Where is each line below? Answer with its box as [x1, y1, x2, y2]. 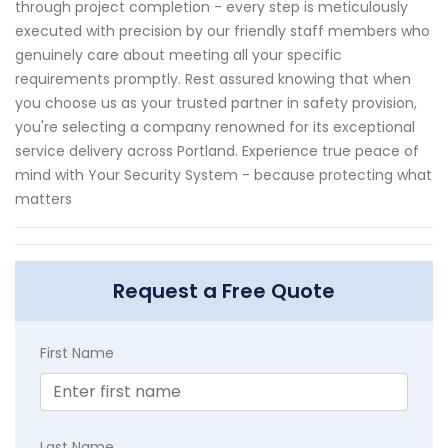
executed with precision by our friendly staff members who [15, 21, 430, 42]
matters [15, 189, 72, 210]
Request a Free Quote [113, 277, 335, 306]
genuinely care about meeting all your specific [15, 45, 342, 66]
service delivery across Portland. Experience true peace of [15, 141, 419, 162]
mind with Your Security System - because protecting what [15, 165, 432, 186]
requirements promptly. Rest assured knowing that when [15, 69, 411, 90]
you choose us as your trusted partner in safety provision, [15, 93, 417, 114]
